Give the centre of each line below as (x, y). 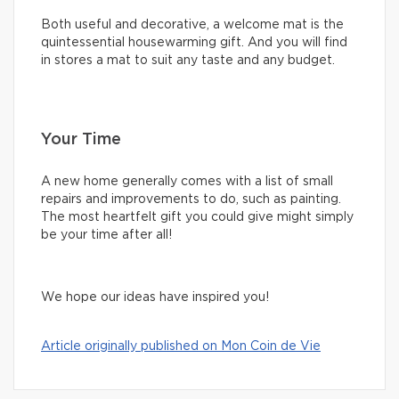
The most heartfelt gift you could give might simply (197, 218)
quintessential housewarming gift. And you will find (194, 43)
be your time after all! (106, 236)
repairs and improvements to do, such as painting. (191, 200)
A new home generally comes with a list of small (187, 182)
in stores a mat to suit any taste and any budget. (188, 61)
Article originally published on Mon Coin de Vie (181, 347)
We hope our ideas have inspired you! (155, 298)
